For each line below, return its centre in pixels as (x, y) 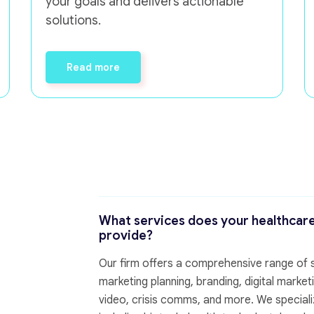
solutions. (74, 21)
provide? (126, 236)
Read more (94, 68)
